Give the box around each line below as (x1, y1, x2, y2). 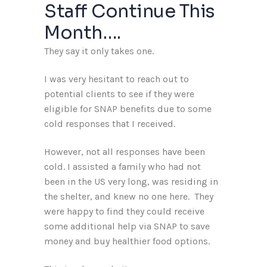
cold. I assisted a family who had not (44, 161, 201, 172)
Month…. (44, 21, 121, 44)
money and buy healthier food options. (44, 235, 210, 247)
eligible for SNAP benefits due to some (44, 103, 212, 114)
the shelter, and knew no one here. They (44, 191, 213, 202)
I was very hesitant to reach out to (44, 73, 189, 85)
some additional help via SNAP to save (44, 221, 210, 232)
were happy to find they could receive (44, 206, 204, 217)
